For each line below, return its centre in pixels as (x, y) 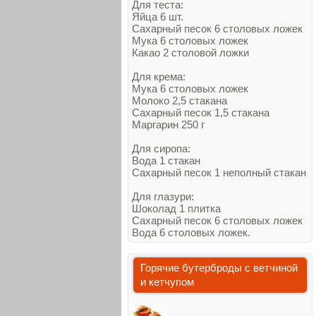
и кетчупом (167, 282)
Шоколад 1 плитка (176, 208)
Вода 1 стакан (166, 160)
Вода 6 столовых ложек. (191, 232)
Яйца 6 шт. (158, 17)
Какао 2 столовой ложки (190, 53)
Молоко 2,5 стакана (180, 101)
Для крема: (159, 77)
